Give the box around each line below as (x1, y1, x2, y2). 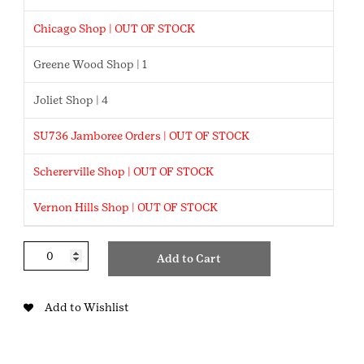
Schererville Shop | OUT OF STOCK (33, 165, 214, 178)
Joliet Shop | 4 (33, 93, 109, 106)
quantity (22, 292, 71, 306)
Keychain (22, 275, 72, 289)
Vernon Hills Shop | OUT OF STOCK (33, 201, 219, 214)
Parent (22, 258, 58, 272)
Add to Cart (157, 251, 221, 265)
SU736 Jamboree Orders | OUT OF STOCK (33, 129, 250, 142)
